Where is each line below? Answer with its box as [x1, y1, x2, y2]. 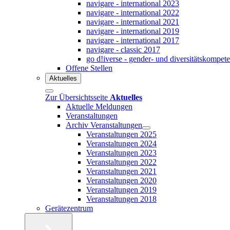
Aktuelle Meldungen [66, 102, 132, 111]
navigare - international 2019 [86, 26, 179, 35]
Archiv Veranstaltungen [66, 120, 142, 129]
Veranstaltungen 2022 [86, 157, 157, 166]
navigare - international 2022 [86, 8, 179, 17]
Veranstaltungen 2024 [86, 139, 157, 148]
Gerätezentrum [45, 203, 93, 213]
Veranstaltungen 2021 [86, 166, 157, 176]
